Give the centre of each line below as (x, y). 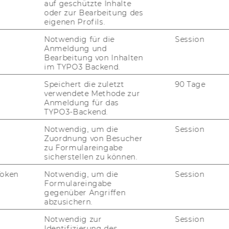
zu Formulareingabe (84, 148)
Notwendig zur (73, 220)
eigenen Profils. (75, 22)
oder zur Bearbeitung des (94, 13)
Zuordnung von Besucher (93, 139)
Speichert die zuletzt (84, 85)
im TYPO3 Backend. (82, 67)
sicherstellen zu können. (91, 157)
